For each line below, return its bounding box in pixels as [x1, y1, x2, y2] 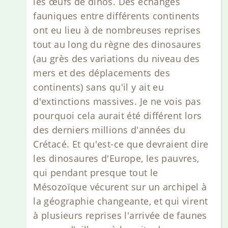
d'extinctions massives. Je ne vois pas [33, 95, 201, 107]
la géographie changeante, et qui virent [33, 194, 208, 207]
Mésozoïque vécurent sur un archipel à [33, 180, 207, 193]
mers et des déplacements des [33, 66, 170, 79]
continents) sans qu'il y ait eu [33, 80, 164, 93]
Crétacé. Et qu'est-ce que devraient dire [33, 137, 209, 150]
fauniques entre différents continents [33, 9, 200, 22]
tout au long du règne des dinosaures [33, 38, 202, 50]
